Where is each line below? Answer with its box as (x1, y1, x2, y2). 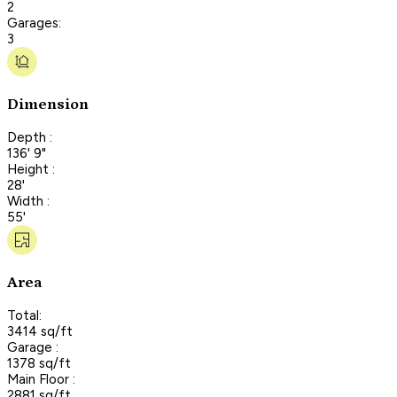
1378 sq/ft (7, 354, 71, 371)
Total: (7, 307, 42, 323)
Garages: (7, 14, 61, 31)
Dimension (7, 96, 89, 114)
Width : (7, 192, 50, 209)
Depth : (7, 128, 52, 145)
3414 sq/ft (7, 323, 73, 339)
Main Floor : (7, 370, 75, 387)
